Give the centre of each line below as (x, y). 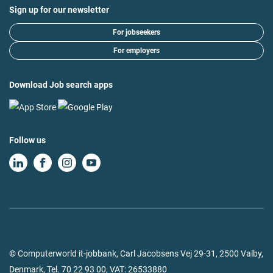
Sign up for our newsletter (59, 10)
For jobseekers (136, 33)
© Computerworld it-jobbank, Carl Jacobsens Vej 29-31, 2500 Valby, (136, 253)
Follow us (27, 140)
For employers (136, 51)
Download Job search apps (61, 85)
